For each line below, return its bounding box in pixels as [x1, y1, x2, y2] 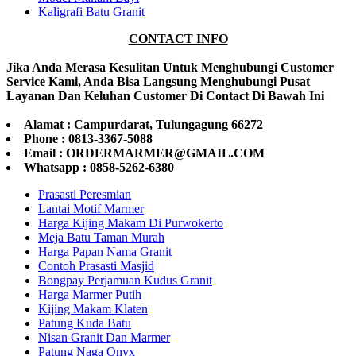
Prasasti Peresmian [38, 187, 131, 201]
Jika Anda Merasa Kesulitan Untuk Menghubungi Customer [6, 60, 334, 74]
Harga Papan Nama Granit [38, 244, 172, 258]
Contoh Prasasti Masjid [38, 258, 154, 273]
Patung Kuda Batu [38, 315, 131, 330]
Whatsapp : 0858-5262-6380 [24, 160, 174, 174]
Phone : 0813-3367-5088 [24, 131, 153, 145]
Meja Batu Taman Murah [38, 230, 164, 244]
